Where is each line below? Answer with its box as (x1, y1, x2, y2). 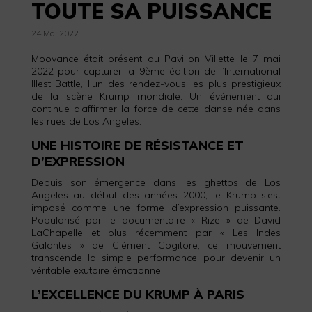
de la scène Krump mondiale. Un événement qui (31, 89, 281, 102)
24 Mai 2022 (31, 27, 79, 38)
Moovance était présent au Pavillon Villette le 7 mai (31, 52, 281, 65)
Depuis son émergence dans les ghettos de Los (31, 175, 281, 189)
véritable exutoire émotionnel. (31, 263, 165, 276)
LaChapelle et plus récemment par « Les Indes (31, 226, 281, 239)
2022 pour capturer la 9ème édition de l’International (31, 64, 281, 77)
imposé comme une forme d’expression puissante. (31, 201, 281, 214)
